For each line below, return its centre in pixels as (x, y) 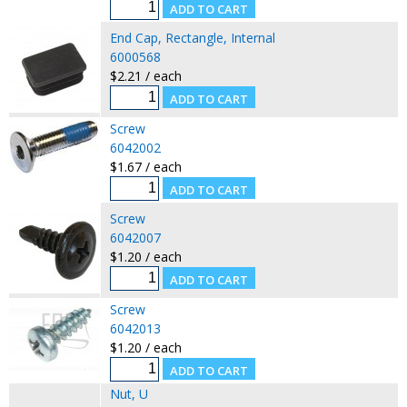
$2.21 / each (145, 75)
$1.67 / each (145, 166)
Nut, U (129, 393)
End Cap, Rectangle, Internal (192, 37)
